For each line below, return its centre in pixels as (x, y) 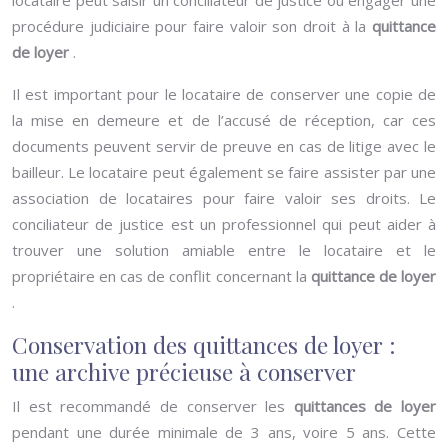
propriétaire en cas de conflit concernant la (161, 276)
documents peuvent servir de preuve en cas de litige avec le (224, 146)
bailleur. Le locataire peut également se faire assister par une (224, 172)
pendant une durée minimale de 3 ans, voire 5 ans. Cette (224, 432)
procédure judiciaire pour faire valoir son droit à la (192, 26)
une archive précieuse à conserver (184, 371)
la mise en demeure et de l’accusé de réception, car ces (224, 120)
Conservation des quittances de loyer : (204, 344)
